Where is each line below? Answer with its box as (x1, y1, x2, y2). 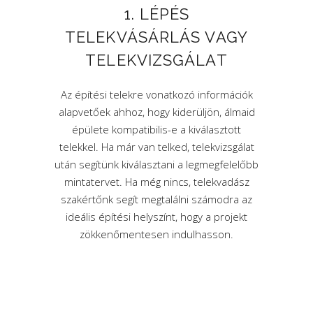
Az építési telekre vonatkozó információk (60, 87, 253, 101)
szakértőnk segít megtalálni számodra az (61, 192, 252, 206)
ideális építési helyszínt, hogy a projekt (66, 210, 247, 224)
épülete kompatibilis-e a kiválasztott (72, 122, 241, 136)
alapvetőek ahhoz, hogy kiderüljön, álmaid (58, 105, 255, 119)
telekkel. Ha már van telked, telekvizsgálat (59, 140, 254, 154)
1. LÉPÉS (123, 5, 190, 23)
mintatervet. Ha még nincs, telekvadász (64, 175, 249, 189)
